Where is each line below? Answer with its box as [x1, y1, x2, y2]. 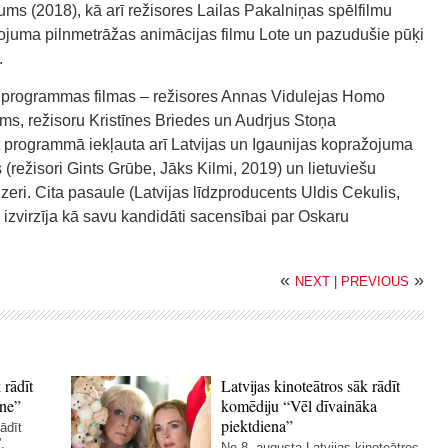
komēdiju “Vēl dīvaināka [221, 395, 378, 416]
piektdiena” [221, 415, 294, 436]
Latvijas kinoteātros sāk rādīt [221, 375, 401, 396]
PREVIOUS [341, 274, 409, 289]
